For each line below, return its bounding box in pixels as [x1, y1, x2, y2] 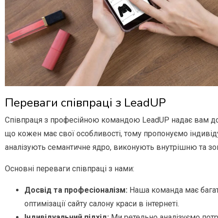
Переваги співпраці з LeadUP [5, 95, 166, 111]
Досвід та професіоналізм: [24, 185, 127, 195]
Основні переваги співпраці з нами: [5, 164, 134, 174]
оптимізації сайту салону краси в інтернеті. [24, 199, 179, 209]
